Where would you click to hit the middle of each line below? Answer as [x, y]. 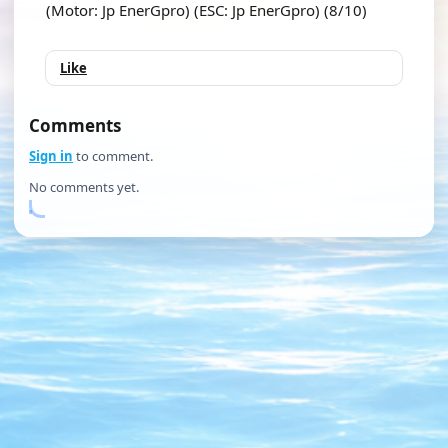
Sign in [51, 156]
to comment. [113, 156]
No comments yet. [84, 187]
